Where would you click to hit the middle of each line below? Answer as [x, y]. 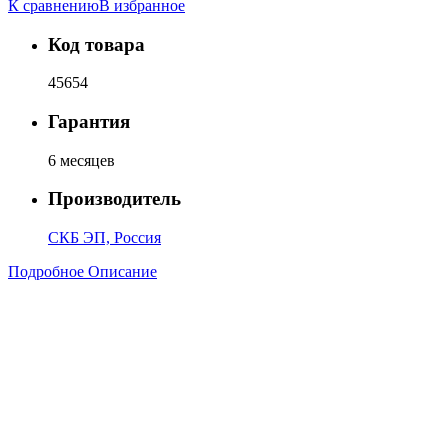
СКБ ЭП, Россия [104, 238]
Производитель [114, 199]
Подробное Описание [82, 272]
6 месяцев [81, 160]
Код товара [96, 44]
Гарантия [89, 122]
